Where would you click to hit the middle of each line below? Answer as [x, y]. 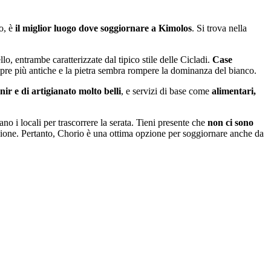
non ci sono [230, 123]
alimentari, [234, 91]
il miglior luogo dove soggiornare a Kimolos [103, 28]
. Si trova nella [219, 28]
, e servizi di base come [166, 91]
